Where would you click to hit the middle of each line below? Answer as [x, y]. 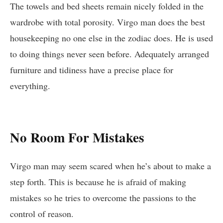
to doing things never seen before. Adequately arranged [110, 54]
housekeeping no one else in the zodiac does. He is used [111, 38]
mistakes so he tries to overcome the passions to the [103, 197]
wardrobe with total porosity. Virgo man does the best [108, 22]
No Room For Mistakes [77, 137]
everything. [30, 85]
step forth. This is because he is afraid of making [98, 181]
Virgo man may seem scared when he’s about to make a [111, 166]
